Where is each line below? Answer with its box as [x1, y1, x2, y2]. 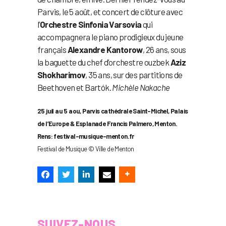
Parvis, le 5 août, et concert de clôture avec [37, 6, 183, 17]
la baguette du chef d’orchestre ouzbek [37, 56, 171, 67]
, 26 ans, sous [142, 44, 186, 54]
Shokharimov [37, 69, 86, 80]
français [37, 44, 68, 54]
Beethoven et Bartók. [37, 82, 112, 92]
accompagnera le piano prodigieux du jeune [37, 31, 184, 42]
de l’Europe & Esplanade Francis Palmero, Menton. [37, 119, 178, 128]
